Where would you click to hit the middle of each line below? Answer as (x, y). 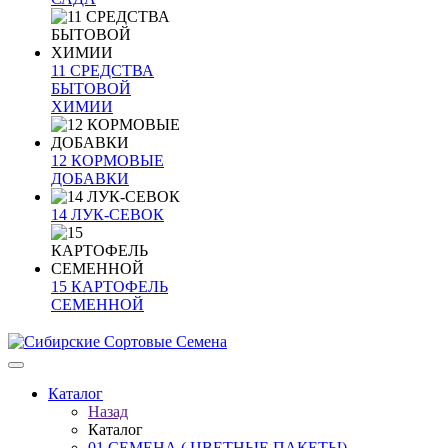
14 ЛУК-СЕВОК (107, 214)
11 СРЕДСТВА (102, 70)
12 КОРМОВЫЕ (107, 160)
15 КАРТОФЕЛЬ (109, 286)
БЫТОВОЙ (91, 88)
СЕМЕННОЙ (97, 304)
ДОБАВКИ (90, 178)
